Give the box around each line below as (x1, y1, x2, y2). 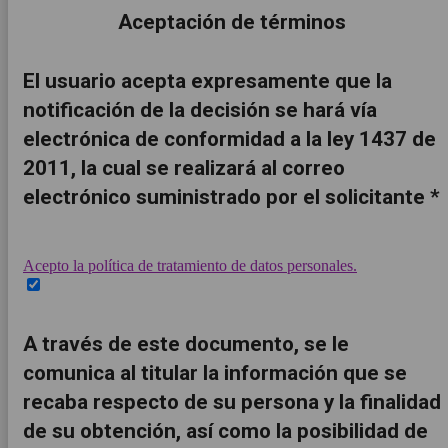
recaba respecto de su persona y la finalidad (23, 389, 441, 414)
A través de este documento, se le (23, 331, 349, 356)
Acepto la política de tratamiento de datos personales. (23, 257, 357, 275)
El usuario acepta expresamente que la (23, 68, 392, 93)
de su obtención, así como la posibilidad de (23, 418, 428, 443)
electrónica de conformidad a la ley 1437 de (23, 126, 436, 151)
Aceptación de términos (118, 9, 346, 34)
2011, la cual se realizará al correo (23, 155, 345, 180)
